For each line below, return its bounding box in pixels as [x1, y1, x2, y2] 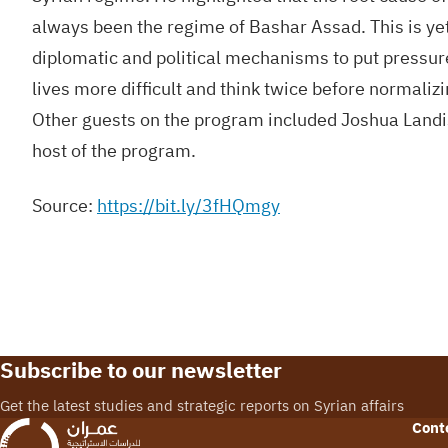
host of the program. [32, 138, 196, 162]
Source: [32, 193, 97, 217]
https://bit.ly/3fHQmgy [97, 193, 280, 217]
